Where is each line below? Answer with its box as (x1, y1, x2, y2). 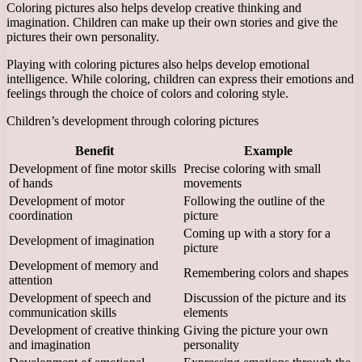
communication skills (9, 305, 116, 319)
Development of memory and (9, 258, 158, 272)
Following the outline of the (183, 193, 325, 208)
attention (9, 272, 53, 287)
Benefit (75, 143, 114, 158)
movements (183, 175, 242, 190)
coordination (9, 208, 73, 222)
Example (244, 143, 293, 158)
